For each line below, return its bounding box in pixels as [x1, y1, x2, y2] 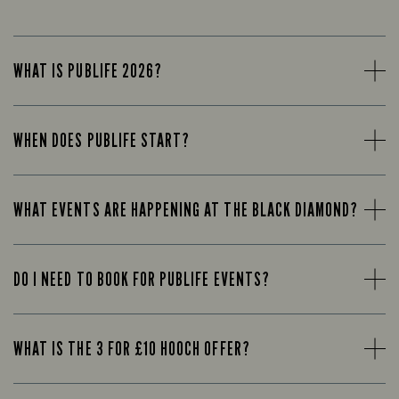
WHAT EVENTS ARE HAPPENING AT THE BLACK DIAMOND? [13, 198, 359, 221]
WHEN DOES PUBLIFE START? [13, 128, 191, 151]
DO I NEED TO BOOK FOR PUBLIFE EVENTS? [13, 267, 270, 290]
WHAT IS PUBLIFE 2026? [13, 59, 163, 82]
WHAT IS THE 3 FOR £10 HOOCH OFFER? [13, 337, 250, 360]
